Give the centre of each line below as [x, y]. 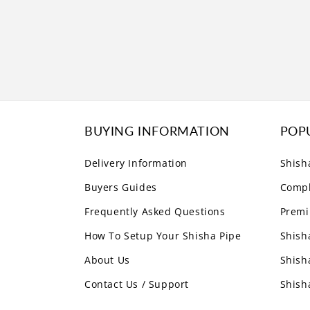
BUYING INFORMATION [157, 131]
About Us [107, 260]
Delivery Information [136, 163]
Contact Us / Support [137, 284]
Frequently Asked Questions [155, 212]
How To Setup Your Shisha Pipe [163, 236]
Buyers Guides [121, 188]
